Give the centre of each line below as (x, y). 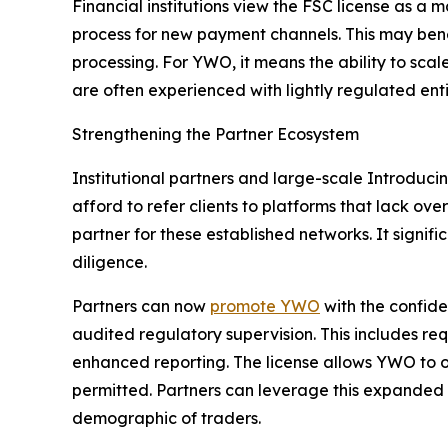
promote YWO (265, 306)
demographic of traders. (166, 418)
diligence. (109, 262)
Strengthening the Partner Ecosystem (215, 134)
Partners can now (141, 306)
